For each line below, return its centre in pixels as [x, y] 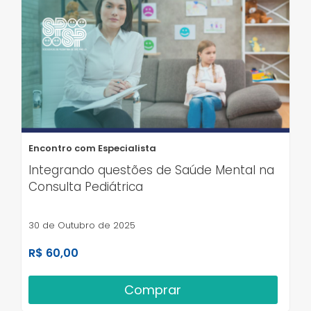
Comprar [153, 290]
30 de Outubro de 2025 [82, 226]
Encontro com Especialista [92, 149]
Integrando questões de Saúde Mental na [151, 170]
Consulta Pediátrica [86, 187]
